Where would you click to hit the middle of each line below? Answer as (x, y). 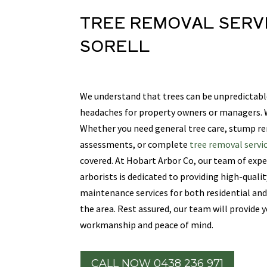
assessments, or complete (134, 144)
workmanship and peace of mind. (148, 224)
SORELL (115, 45)
